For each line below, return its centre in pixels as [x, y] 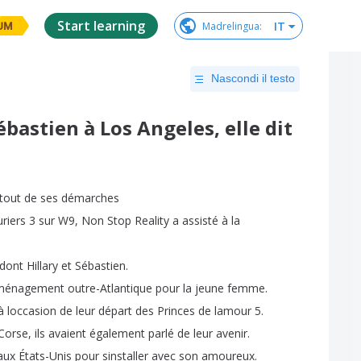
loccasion [32, 311]
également [117, 334]
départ [115, 311]
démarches [90, 198]
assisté [200, 221]
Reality [152, 221]
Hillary [42, 266]
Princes [176, 311]
